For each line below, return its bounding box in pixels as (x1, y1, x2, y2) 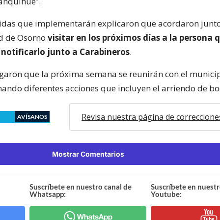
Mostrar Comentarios (52, 149, 124, 158)
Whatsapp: (29, 189, 66, 198)
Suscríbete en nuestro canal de (29, 182, 132, 191)
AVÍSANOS (17, 112, 47, 120)
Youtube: (150, 189, 182, 198)
